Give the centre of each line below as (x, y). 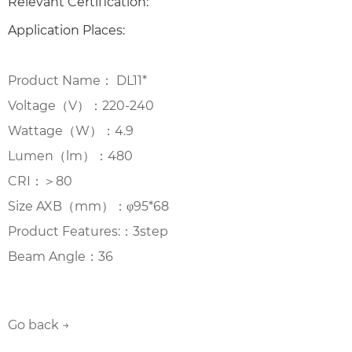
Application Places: (66, 30)
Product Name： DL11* (77, 80)
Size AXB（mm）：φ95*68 (88, 206)
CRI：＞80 (40, 181)
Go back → (39, 324)
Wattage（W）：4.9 (71, 130)
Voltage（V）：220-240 (81, 105)
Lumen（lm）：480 (70, 156)
